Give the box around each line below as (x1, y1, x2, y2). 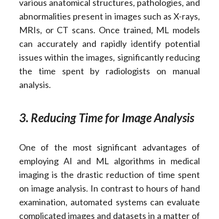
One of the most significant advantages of (19, 142, 200, 153)
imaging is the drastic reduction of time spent (19, 169, 200, 180)
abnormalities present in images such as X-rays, (19, 11, 200, 22)
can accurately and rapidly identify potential (19, 38, 200, 49)
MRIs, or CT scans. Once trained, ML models (19, 24, 200, 36)
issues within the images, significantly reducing (19, 52, 200, 63)
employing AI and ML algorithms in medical (19, 155, 200, 167)
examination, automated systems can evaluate (19, 197, 200, 208)
